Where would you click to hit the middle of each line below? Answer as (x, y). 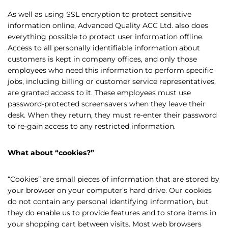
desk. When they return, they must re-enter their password (112, 115)
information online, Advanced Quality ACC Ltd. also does (108, 25)
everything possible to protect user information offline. (106, 37)
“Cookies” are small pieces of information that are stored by (113, 179)
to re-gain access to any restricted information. (92, 126)
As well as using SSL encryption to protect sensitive (99, 14)
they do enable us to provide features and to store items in (112, 213)
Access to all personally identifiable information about (104, 48)
